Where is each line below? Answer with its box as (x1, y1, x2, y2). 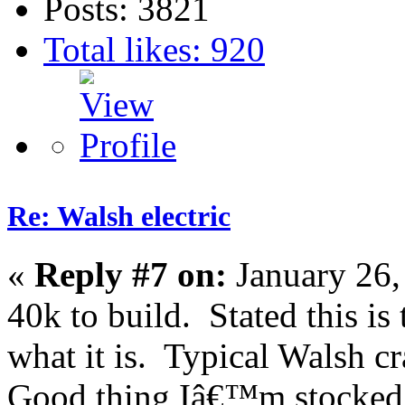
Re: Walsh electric (7, 200, 231, 233)
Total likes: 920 (43, 30, 265, 70)
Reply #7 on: (34, 254, 227, 294)
